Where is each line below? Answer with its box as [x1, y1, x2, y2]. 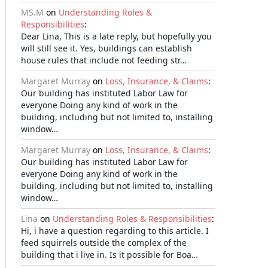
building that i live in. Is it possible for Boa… [21, 249, 198, 260]
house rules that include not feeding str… [21, 54, 187, 66]
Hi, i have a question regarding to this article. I [21, 225, 209, 236]
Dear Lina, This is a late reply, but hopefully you [21, 31, 212, 42]
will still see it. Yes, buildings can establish [21, 42, 192, 54]
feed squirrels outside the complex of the [21, 237, 187, 248]
